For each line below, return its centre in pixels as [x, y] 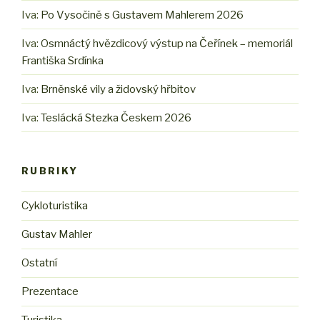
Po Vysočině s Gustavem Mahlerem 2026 [142, 15]
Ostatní [39, 263]
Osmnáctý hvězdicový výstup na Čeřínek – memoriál [167, 43]
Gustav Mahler [57, 235]
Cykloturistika [55, 206]
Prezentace [50, 292]
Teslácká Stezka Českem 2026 [116, 117]
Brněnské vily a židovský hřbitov [118, 89]
